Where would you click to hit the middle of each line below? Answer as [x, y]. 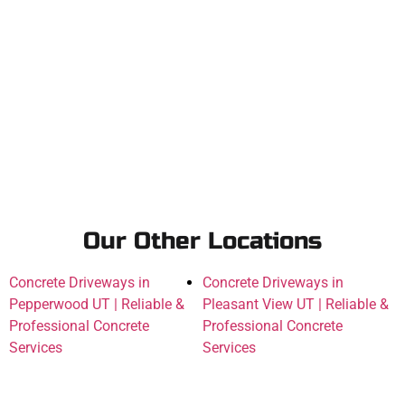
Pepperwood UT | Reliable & [97, 304]
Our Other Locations [202, 240]
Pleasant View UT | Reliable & [296, 304]
